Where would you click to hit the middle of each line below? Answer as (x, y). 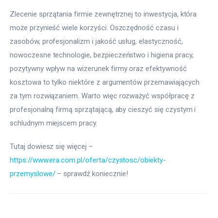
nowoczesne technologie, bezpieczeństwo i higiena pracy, (103, 55)
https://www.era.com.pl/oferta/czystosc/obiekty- (88, 160)
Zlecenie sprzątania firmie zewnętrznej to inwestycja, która (104, 14)
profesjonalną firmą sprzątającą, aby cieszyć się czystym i (104, 110)
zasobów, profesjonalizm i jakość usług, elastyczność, (97, 42)
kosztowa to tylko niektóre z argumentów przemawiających (106, 82)
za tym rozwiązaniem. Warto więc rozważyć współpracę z (103, 96)
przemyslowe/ (33, 173)
